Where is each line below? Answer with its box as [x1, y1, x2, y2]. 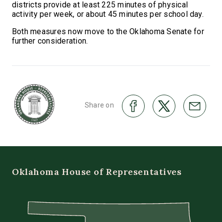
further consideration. [12, 36, 88, 46]
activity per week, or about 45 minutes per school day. [12, 9, 204, 19]
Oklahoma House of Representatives [12, 166, 182, 177]
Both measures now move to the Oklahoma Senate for [12, 26, 204, 36]
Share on [84, 101, 114, 109]
